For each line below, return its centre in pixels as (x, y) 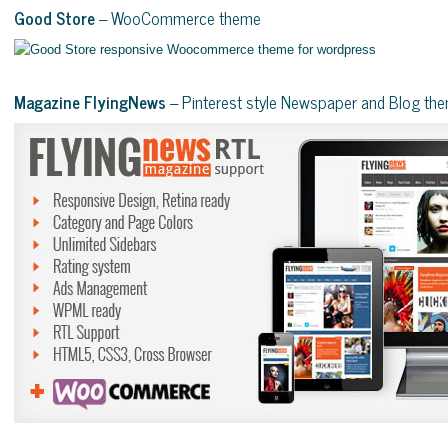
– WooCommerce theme (178, 18)
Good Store (54, 18)
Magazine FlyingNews (90, 102)
